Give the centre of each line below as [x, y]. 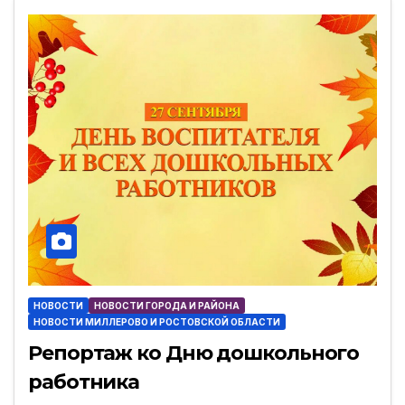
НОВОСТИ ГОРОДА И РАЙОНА [167, 305]
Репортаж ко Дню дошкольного [194, 353]
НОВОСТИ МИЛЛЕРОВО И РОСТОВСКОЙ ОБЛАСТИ [157, 321]
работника [84, 381]
